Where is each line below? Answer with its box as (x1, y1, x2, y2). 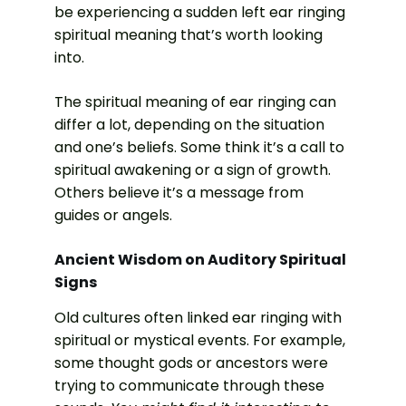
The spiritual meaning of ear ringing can (54, 91, 336, 112)
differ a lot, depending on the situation (54, 113, 324, 135)
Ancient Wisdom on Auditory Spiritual (54, 248, 346, 270)
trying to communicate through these (54, 375, 324, 397)
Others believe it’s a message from (54, 181, 304, 203)
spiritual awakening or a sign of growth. (54, 159, 331, 180)
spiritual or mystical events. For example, (54, 330, 345, 352)
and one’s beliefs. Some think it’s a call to (54, 136, 344, 158)
